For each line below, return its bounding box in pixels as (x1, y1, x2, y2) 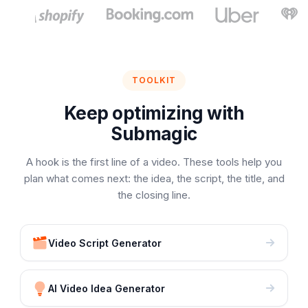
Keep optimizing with (63, 102, 245, 124)
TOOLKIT (132, 75, 176, 85)
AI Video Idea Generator (48, 282, 166, 294)
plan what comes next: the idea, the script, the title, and (23, 172, 285, 185)
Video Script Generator (48, 236, 162, 249)
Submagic (111, 123, 197, 144)
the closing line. (118, 188, 190, 201)
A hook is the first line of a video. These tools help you (26, 155, 282, 168)
